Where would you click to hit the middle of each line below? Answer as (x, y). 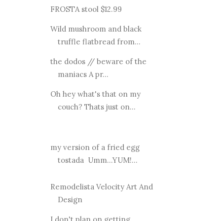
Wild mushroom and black (96, 29)
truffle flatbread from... (99, 41)
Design (70, 199)
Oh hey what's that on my (95, 94)
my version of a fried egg (95, 147)
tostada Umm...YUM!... (97, 160)
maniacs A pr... (83, 74)
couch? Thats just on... (96, 107)
